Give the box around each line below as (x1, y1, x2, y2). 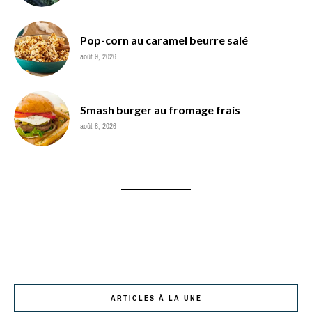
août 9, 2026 (80, 49, 116, 63)
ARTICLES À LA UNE (110, 290, 202, 305)
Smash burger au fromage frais (80, 102, 240, 116)
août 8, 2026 (80, 118, 116, 133)
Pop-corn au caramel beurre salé (80, 33, 248, 47)
